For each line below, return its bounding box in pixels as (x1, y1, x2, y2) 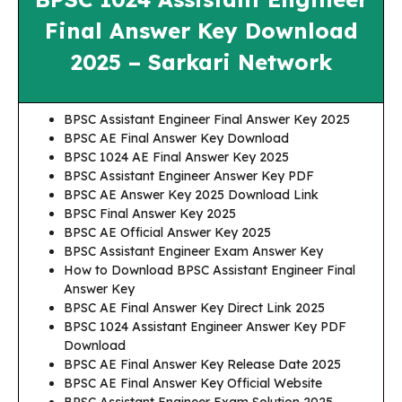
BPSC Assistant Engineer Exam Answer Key (64, 243, 323, 259)
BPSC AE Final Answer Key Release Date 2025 (64, 356, 341, 372)
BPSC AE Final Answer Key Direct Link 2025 (64, 300, 325, 316)
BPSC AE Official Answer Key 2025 (64, 224, 271, 240)
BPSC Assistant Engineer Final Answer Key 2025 (64, 111, 350, 127)
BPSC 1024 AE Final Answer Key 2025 (64, 149, 289, 165)
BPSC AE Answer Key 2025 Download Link (64, 187, 319, 203)
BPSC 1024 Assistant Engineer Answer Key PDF (64, 319, 346, 335)
